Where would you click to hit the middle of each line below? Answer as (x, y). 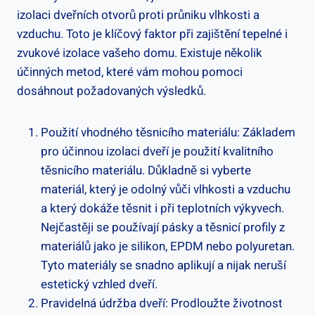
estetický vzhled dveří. (99, 284)
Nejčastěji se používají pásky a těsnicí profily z (163, 227)
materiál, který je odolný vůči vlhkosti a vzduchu (166, 189)
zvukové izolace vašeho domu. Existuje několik (140, 53)
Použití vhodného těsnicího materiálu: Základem (168, 132)
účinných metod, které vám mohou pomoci (130, 72)
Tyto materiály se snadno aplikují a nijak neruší (163, 265)
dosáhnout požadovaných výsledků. (111, 91)
